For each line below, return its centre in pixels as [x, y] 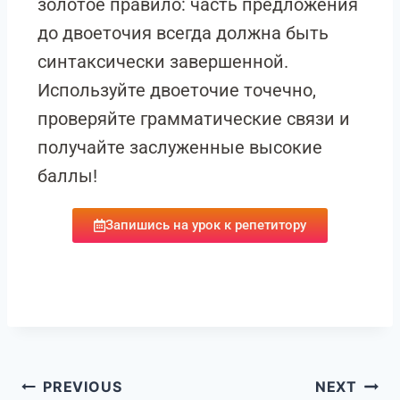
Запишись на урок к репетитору [206, 225]
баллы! [67, 176]
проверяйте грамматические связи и [194, 119]
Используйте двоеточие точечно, [177, 90]
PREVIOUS [83, 387]
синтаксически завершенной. [163, 62]
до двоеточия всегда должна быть [183, 33]
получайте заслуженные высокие [180, 147]
